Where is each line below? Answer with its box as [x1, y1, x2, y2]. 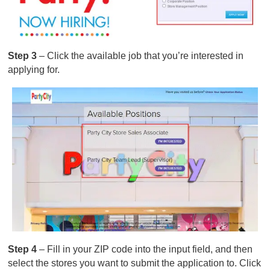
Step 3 [8, 50, 40, 61]
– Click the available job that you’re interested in [39, 50, 244, 61]
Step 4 [8, 244, 40, 255]
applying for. [8, 64, 60, 75]
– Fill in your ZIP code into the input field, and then [39, 244, 253, 255]
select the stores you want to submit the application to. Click [8, 258, 262, 269]
